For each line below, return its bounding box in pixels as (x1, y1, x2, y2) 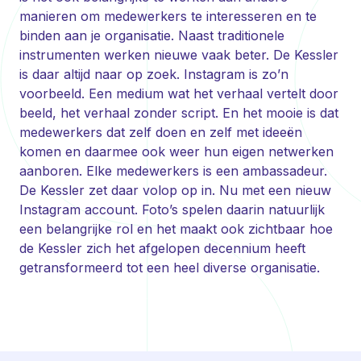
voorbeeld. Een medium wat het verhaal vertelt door (19, 85, 338, 102)
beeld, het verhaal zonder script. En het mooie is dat (19, 105, 338, 121)
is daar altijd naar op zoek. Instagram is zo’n (19, 66, 288, 82)
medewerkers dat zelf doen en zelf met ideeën (19, 124, 302, 140)
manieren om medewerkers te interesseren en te (19, 8, 317, 24)
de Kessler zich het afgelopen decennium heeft (19, 240, 305, 256)
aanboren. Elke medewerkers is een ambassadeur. (19, 163, 327, 179)
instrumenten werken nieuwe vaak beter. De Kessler (19, 47, 338, 63)
